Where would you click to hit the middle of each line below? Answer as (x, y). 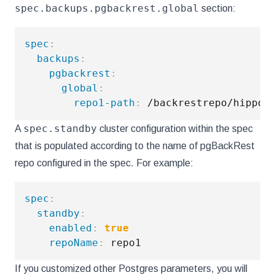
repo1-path (104, 103)
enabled (71, 228)
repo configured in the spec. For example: (104, 163)
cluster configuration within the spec (175, 129)
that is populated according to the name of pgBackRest (135, 146)
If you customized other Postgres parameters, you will (131, 269)
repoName (74, 243)
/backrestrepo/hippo (203, 103)
